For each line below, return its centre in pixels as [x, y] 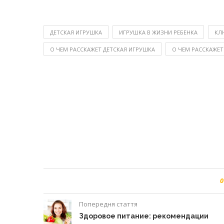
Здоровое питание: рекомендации [144, 216]
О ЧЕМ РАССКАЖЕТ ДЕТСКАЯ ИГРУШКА [102, 49]
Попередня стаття [108, 204]
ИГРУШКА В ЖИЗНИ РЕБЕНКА [158, 32]
